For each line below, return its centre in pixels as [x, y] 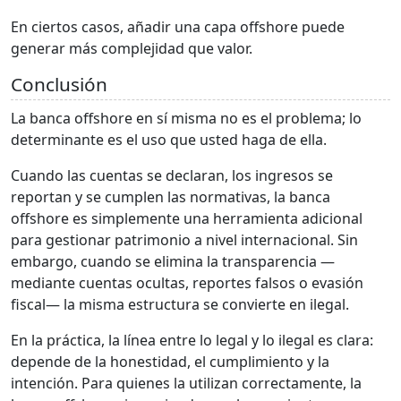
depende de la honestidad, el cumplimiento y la [170, 361]
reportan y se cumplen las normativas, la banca [171, 196]
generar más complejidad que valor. [132, 48]
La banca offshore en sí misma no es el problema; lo [186, 118]
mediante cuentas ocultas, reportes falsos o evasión [187, 282]
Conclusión [59, 84]
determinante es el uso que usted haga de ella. [169, 139]
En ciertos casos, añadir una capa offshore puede [178, 26]
